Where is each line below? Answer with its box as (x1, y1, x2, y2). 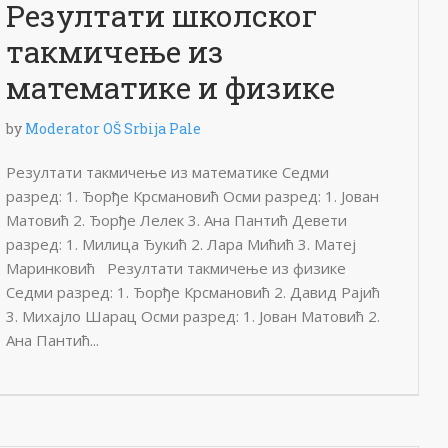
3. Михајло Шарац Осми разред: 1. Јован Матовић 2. (6, 306, 380, 326)
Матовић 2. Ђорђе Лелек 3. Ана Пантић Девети (6, 210, 347, 230)
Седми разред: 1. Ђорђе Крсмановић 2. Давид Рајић (6, 282, 380, 302)
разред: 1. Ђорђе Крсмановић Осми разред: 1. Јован (6, 186, 379, 206)
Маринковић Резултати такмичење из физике (6, 258, 346, 278)
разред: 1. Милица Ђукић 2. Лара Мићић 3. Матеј (6, 234, 356, 254)
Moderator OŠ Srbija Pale (25, 119, 201, 138)
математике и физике (6, 68, 335, 107)
